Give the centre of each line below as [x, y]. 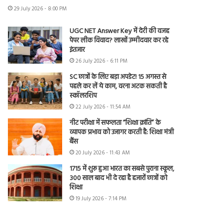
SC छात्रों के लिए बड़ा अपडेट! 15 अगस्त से [118, 77]
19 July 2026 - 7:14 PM [101, 199]
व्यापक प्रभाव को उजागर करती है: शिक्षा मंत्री [122, 133]
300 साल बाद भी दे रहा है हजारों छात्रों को [119, 179]
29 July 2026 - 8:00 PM [40, 9]
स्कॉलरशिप [83, 96]
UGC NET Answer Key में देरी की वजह [120, 32]
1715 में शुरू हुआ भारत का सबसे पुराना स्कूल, [122, 169]
